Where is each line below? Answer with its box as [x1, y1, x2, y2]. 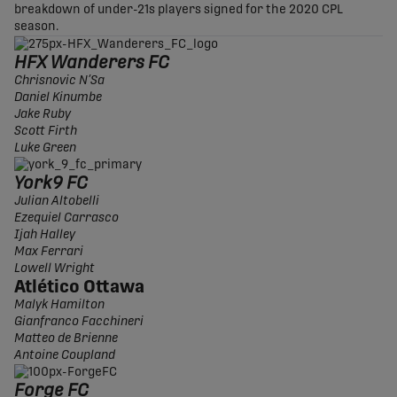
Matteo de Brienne [14, 332, 118, 346]
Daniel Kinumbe [14, 91, 102, 105]
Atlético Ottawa [14, 278, 144, 297]
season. [14, 20, 58, 34]
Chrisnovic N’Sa [14, 74, 105, 88]
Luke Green [14, 142, 76, 155]
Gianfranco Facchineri [14, 315, 144, 329]
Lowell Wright [14, 262, 95, 276]
